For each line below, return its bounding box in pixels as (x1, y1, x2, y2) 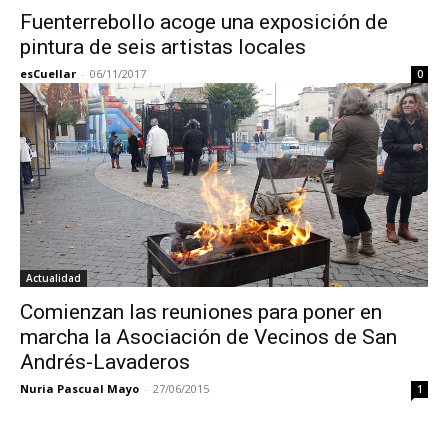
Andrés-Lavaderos (20, 350, 190, 374)
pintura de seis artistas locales (20, 35, 306, 59)
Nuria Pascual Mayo (20, 381, 139, 396)
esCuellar (20, 66, 76, 81)
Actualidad (26, 271, 81, 285)
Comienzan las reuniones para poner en (20, 300, 382, 324)
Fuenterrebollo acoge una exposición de (20, 10, 388, 34)
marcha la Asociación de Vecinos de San (20, 325, 397, 349)
